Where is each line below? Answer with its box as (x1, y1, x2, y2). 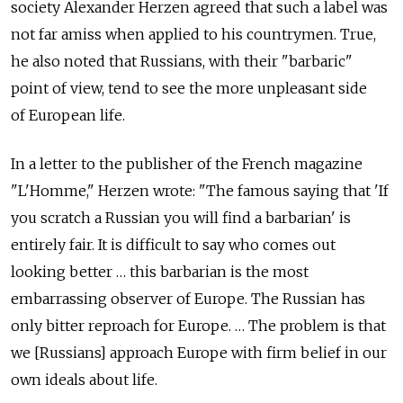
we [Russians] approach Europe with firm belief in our (11, 344, 387, 363)
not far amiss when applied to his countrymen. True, (11, 25, 376, 44)
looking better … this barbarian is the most (11, 263, 309, 282)
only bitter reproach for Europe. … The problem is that (11, 317, 386, 336)
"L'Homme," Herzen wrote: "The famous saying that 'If (11, 182, 389, 201)
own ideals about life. (11, 371, 157, 390)
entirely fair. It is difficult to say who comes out (11, 236, 336, 255)
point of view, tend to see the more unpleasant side (11, 79, 367, 98)
